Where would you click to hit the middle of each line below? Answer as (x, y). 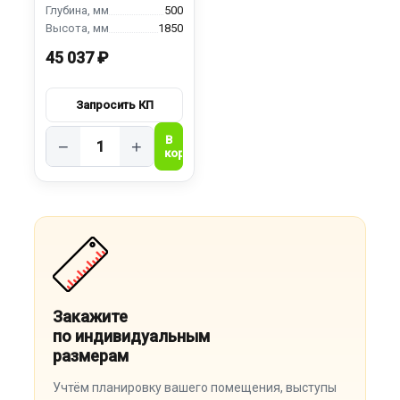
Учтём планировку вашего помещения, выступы (195, 387)
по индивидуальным (132, 336)
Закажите (91, 317)
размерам (91, 356)
